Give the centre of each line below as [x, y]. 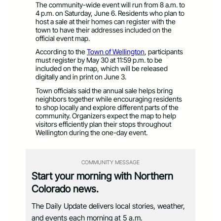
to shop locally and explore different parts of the [107, 108]
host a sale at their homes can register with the [106, 21]
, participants [164, 52]
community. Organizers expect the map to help [106, 116]
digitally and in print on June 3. [81, 77]
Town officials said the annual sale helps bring [104, 91]
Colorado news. [65, 189]
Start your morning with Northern [102, 176]
